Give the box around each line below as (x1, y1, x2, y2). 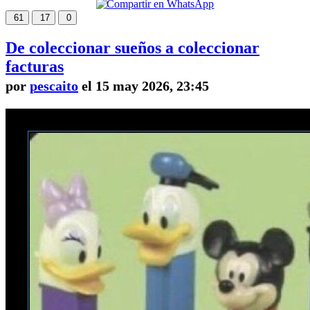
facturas (6, 57, 64, 75)
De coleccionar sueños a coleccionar (6, 38, 259, 57)
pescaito (30, 77, 78, 93)
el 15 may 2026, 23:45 (78, 77, 209, 93)
